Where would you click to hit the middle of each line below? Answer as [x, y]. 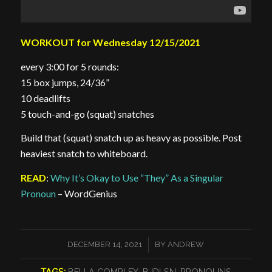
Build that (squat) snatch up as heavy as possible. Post [131, 138]
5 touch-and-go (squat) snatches [87, 114]
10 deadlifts [45, 98]
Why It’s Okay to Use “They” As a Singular [137, 178]
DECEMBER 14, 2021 [105, 244]
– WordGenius [86, 194]
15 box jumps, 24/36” [65, 82]
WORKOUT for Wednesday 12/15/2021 [110, 42]
